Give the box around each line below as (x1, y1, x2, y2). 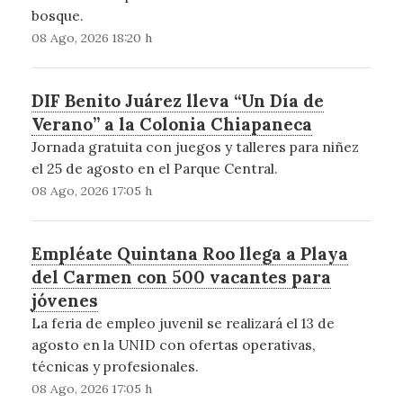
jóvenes (31, 289, 98, 311)
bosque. (31, 5, 84, 24)
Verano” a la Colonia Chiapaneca (31, 112, 312, 135)
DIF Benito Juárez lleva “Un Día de (31, 89, 324, 112)
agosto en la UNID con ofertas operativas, (31, 335, 316, 354)
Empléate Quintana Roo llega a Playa (31, 242, 348, 264)
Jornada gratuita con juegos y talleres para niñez (31, 137, 359, 156)
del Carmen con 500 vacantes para (31, 265, 331, 288)
